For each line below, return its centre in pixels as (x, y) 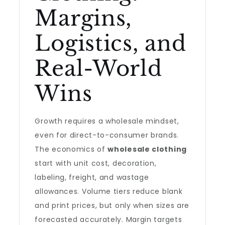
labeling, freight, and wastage (92, 177)
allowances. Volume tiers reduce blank (109, 191)
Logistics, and (110, 43)
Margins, (83, 18)
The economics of (71, 149)
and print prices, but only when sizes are (112, 205)
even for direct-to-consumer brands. (107, 135)
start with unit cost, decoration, (96, 163)
